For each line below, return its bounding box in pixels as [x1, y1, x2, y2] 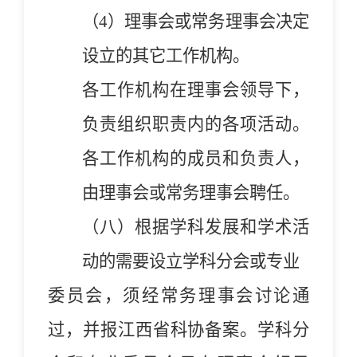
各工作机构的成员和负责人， [81, 148, 309, 168]
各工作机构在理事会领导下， [81, 80, 309, 100]
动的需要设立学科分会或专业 [81, 251, 300, 271]
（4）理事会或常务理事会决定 [81, 11, 309, 31]
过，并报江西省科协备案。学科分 [48, 320, 309, 339]
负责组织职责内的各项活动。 [81, 114, 309, 134]
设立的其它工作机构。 [81, 45, 249, 65]
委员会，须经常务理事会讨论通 [48, 285, 309, 305]
